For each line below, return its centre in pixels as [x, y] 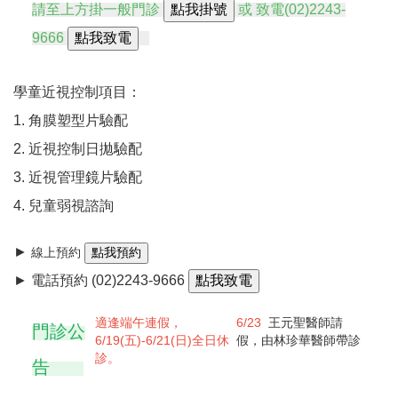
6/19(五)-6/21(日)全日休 [162, 340]
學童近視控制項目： [77, 92]
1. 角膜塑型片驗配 [71, 120]
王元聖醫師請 [306, 322]
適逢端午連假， [138, 322]
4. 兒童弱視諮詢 [64, 205]
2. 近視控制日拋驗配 [78, 148]
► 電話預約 [52, 280]
